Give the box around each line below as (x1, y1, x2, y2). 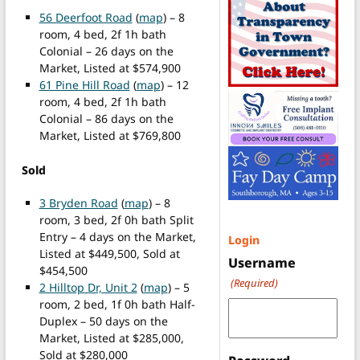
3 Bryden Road (39, 194, 118, 211)
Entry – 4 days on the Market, (39, 228, 196, 244)
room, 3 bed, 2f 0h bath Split (39, 211, 194, 227)
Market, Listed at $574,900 (39, 60, 181, 76)
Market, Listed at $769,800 (39, 128, 181, 144)
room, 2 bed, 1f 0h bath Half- (39, 296, 195, 312)
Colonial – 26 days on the (39, 43, 174, 59)
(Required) (230, 276, 278, 291)
